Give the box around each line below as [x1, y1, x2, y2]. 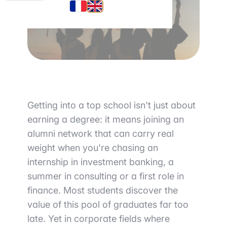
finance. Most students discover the [27, 185, 178, 196]
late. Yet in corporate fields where [27, 213, 170, 224]
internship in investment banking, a [27, 157, 174, 168]
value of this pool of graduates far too [27, 199, 188, 210]
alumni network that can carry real [27, 128, 174, 139]
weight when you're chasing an [27, 142, 158, 154]
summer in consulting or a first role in [27, 171, 184, 182]
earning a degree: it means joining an [27, 114, 184, 125]
